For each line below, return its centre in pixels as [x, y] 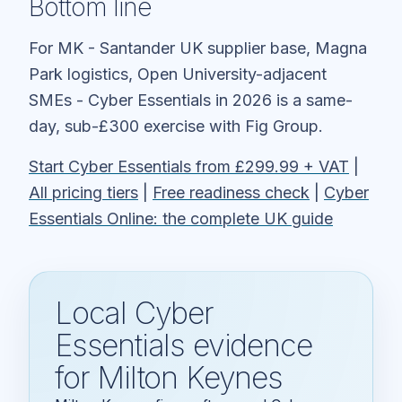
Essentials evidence [184, 345]
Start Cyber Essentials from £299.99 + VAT [189, 166]
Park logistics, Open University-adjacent [178, 74]
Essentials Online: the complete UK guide [181, 218]
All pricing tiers [83, 192]
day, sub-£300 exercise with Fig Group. [176, 126]
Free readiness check [231, 192]
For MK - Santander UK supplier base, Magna [198, 48]
